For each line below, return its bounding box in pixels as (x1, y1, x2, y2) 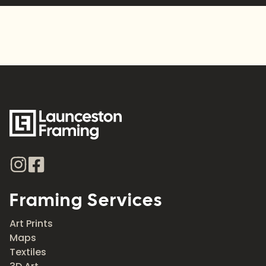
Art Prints (9, 217, 53, 231)
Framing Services (9, 188, 163, 212)
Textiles (9, 245, 46, 259)
